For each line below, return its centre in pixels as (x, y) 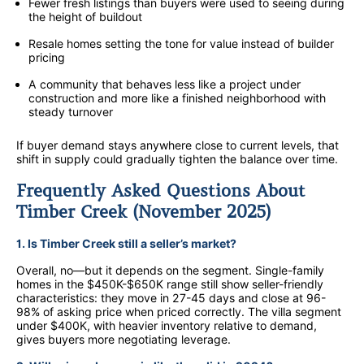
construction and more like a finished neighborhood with (177, 98)
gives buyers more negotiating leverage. (123, 340)
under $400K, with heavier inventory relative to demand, (167, 326)
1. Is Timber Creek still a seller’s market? (126, 244)
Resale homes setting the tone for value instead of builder (181, 44)
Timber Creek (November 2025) (144, 212)
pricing (47, 58)
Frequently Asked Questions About (161, 191)
